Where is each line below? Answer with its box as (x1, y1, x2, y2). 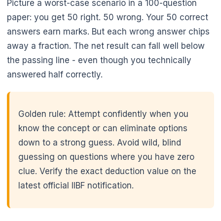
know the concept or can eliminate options (18, 123, 187, 134)
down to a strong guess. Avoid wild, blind (18, 138, 181, 148)
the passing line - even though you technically (7, 55, 191, 66)
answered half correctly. (7, 70, 103, 80)
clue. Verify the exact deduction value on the (18, 166, 196, 177)
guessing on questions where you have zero (18, 152, 194, 162)
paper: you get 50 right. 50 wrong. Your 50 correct (7, 12, 208, 23)
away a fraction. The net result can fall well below (7, 41, 205, 51)
